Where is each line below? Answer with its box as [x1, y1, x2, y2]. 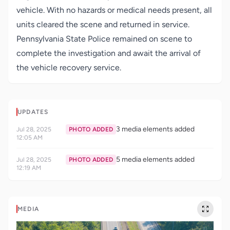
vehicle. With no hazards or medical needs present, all [16, 5, 212, 15]
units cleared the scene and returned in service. [16, 20, 189, 29]
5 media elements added [116, 155, 195, 164]
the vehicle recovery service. [16, 63, 121, 72]
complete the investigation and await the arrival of [16, 48, 201, 58]
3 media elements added [116, 125, 195, 133]
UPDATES [17, 108, 49, 116]
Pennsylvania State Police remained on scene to [16, 34, 192, 44]
